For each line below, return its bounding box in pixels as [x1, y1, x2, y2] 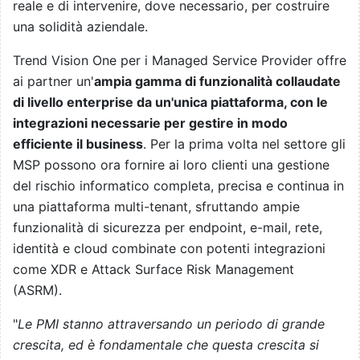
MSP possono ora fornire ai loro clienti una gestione [13, 157, 329, 174]
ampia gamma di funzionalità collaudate [94, 73, 341, 90]
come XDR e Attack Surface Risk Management [13, 261, 294, 278]
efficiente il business [13, 136, 143, 153]
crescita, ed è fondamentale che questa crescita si [13, 337, 319, 354]
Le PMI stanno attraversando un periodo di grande [18, 316, 325, 333]
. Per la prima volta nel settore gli [143, 136, 346, 153]
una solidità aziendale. [13, 18, 148, 35]
